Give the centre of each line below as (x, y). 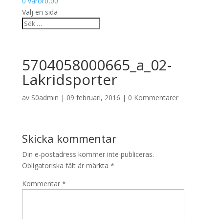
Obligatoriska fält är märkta (66, 165)
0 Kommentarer (153, 98)
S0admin (45, 98)
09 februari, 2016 (93, 98)
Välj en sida (40, 12)
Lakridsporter (69, 79)
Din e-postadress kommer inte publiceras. (88, 154)
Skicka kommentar (69, 138)
